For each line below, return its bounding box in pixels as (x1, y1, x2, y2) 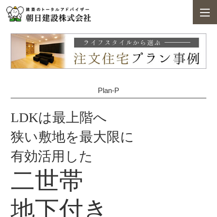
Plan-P (98, 86, 119, 95)
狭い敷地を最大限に (10, 129, 134, 145)
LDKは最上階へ (10, 110, 107, 125)
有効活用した (10, 149, 93, 164)
